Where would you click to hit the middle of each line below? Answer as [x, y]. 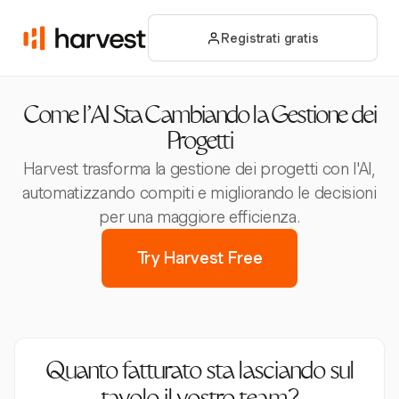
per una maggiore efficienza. [199, 217]
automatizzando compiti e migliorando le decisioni [199, 193]
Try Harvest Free [199, 258]
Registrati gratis [270, 38]
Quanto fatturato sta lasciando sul [199, 373]
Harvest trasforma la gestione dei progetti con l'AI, [199, 169]
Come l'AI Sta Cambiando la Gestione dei [199, 118]
